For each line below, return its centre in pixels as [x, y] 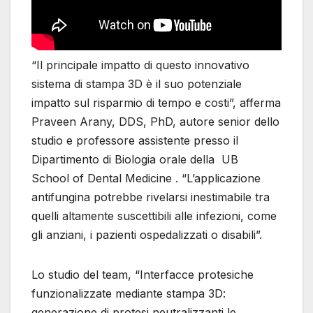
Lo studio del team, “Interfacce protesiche [143, 275]
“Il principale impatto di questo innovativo [140, 65]
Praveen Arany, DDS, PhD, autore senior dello [155, 122]
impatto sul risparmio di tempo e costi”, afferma [156, 103]
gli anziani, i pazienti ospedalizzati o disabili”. [147, 235]
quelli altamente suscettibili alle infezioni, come [154, 216]
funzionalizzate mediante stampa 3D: [129, 294]
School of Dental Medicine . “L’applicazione [146, 179]
